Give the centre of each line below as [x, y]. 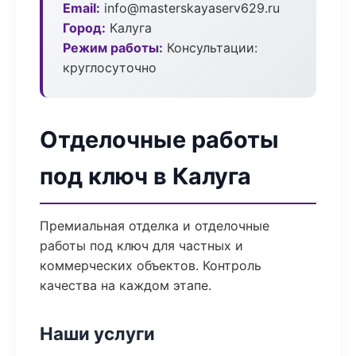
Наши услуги [97, 333]
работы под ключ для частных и [141, 246]
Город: [84, 28]
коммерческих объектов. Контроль [151, 265]
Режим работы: [113, 48]
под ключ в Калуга [145, 176]
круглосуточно [110, 68]
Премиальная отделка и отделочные [155, 226]
